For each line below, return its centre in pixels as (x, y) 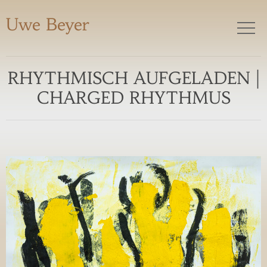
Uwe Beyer (48, 25)
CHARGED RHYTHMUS (133, 98)
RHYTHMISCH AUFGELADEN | (133, 78)
